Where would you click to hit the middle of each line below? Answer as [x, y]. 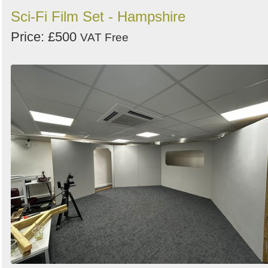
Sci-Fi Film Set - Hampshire [98, 16]
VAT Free [104, 37]
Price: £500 [45, 36]
